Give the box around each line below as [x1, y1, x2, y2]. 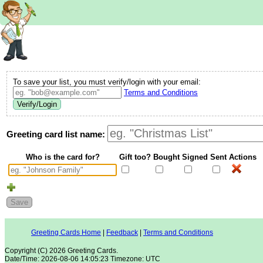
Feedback [106, 228, 138, 237]
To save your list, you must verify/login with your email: [13, 77, 201, 86]
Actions [229, 152, 257, 161]
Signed [182, 152, 208, 161]
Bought [153, 152, 180, 161]
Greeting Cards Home [31, 228, 101, 237]
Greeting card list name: [6, 129, 107, 139]
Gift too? [119, 152, 151, 161]
